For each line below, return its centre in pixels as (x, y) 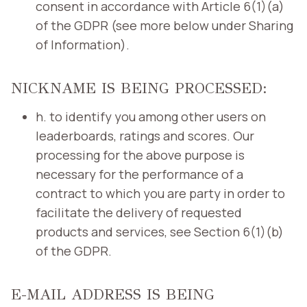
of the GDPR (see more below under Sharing (164, 25)
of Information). (83, 44)
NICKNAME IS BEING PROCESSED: (139, 88)
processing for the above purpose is (140, 155)
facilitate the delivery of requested (139, 212)
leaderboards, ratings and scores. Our (145, 135)
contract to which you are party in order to (160, 193)
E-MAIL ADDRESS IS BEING (113, 294)
